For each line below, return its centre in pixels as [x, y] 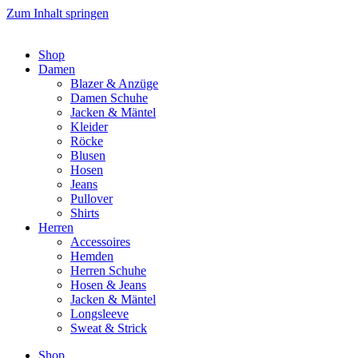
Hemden [92, 256]
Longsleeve [99, 314]
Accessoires [100, 242]
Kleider [89, 127]
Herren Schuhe [108, 270]
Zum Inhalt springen [58, 13]
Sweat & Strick [109, 328]
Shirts [85, 213]
